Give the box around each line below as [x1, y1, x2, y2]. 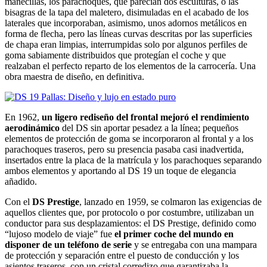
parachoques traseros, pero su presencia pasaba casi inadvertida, [5, 144, 244, 154]
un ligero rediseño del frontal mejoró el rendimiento [42, 111, 249, 122]
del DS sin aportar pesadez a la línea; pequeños [60, 122, 238, 133]
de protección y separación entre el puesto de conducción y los [5, 250, 239, 260]
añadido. [5, 176, 37, 187]
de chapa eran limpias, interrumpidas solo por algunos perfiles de [5, 39, 247, 49]
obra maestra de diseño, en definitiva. [5, 71, 144, 82]
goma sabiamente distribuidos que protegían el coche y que [5, 49, 226, 60]
